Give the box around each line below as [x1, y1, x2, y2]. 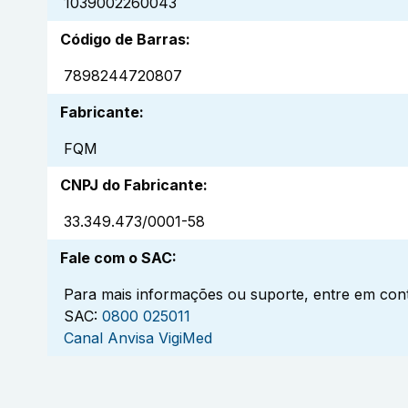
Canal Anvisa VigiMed [64, 329, 212, 348]
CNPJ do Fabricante [60, 176, 203, 195]
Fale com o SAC [60, 249, 172, 268]
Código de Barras [60, 30, 186, 49]
